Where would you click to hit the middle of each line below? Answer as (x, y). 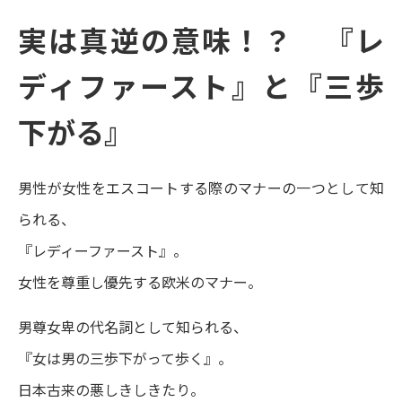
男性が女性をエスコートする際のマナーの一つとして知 (201, 188)
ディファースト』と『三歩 (201, 85)
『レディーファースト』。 (103, 250)
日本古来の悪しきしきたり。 (111, 389)
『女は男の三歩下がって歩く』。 (125, 358)
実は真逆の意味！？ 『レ (201, 39)
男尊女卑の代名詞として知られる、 (133, 327)
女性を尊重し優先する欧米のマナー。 (140, 282)
